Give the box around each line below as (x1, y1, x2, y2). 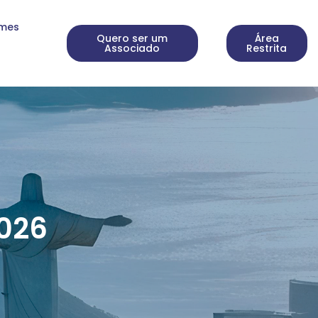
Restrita (246, 41, 287, 55)
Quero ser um (97, 31, 168, 45)
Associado (104, 41, 160, 55)
